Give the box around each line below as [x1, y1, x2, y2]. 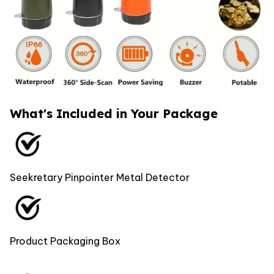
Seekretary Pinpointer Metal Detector [10, 171, 190, 184]
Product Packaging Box [10, 234, 120, 247]
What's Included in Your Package [10, 105, 218, 121]
